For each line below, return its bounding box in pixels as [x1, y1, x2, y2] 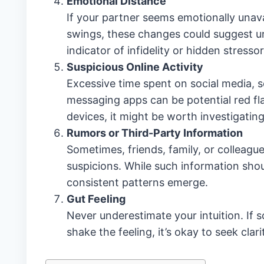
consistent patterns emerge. [66, 176, 208, 189]
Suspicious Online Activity [66, 61, 203, 73]
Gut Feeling [66, 193, 126, 205]
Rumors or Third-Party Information [66, 127, 243, 139]
